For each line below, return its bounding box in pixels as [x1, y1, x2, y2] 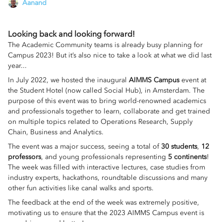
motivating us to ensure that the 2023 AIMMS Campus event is [8, 209, 204, 218]
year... [8, 61, 27, 70]
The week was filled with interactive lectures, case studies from [8, 163, 205, 172]
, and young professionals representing [41, 153, 168, 162]
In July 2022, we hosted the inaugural [8, 76, 129, 85]
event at [179, 76, 206, 85]
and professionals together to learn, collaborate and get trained [8, 107, 210, 116]
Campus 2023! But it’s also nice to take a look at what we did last [8, 51, 212, 60]
